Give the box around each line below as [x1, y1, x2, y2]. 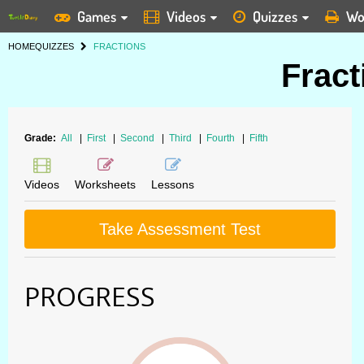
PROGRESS [24, 279, 155, 314]
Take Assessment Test [99, 220, 261, 238]
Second [120, 132, 157, 144]
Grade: [24, 132, 58, 144]
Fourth [206, 132, 237, 144]
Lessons [151, 178, 194, 191]
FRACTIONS [93, 41, 145, 51]
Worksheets [75, 178, 136, 191]
